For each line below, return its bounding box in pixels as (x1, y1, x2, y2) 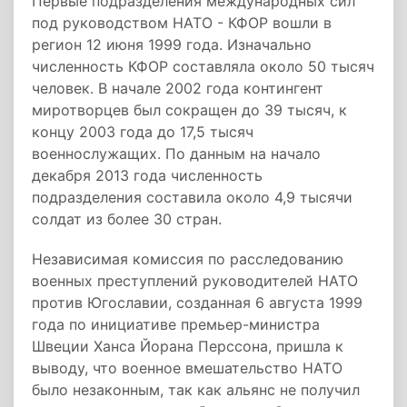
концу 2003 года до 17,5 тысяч (32, 123, 253, 141)
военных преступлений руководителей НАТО (32, 272, 358, 290)
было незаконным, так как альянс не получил (32, 381, 360, 399)
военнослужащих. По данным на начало (32, 144, 321, 163)
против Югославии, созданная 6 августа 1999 (32, 293, 362, 312)
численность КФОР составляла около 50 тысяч (32, 57, 374, 75)
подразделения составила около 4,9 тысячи (32, 188, 352, 206)
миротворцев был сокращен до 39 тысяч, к (32, 101, 347, 119)
